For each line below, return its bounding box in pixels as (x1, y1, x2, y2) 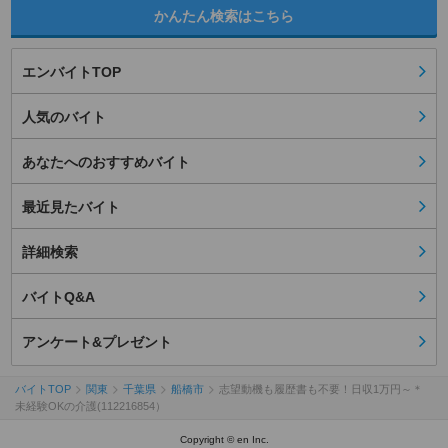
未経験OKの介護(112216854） (15, 400, 166, 413)
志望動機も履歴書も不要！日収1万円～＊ (219, 383, 423, 396)
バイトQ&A (22, 289, 95, 306)
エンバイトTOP (22, 64, 121, 81)
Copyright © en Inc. (179, 434, 269, 446)
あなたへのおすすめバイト (22, 154, 190, 171)
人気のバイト (22, 109, 106, 126)
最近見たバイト (22, 199, 120, 216)
